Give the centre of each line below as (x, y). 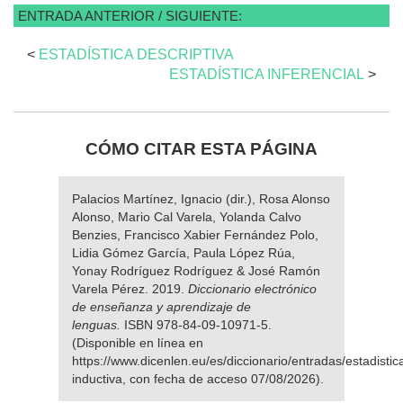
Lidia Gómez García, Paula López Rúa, (184, 252)
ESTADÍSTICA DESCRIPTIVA (136, 54)
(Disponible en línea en (138, 342)
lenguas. (98, 324)
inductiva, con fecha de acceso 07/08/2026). (198, 378)
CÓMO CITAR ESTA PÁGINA (201, 148)
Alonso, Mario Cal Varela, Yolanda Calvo (187, 216)
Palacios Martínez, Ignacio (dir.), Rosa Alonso (201, 198)
